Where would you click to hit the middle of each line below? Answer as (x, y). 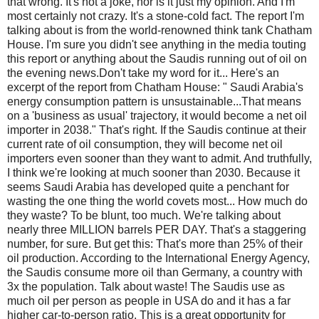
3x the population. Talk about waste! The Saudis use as (146, 286)
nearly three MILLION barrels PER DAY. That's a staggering (157, 229)
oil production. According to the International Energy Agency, (158, 258)
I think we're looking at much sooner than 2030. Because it (153, 172)
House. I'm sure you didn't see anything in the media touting (157, 44)
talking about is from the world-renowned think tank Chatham (159, 30)
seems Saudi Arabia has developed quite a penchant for (148, 187)
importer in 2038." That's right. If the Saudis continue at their (157, 130)
